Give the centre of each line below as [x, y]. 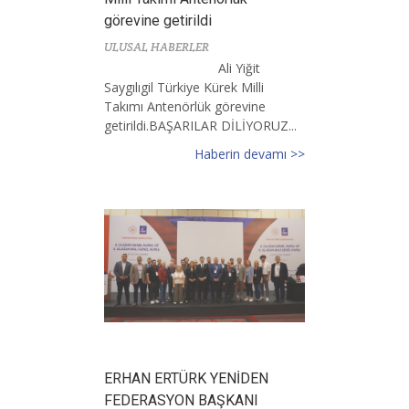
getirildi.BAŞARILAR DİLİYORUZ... [200, 125]
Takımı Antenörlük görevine [185, 106]
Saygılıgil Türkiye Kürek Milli [184, 87]
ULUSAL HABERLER [157, 47]
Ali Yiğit [239, 68]
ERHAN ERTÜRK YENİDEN [186, 378]
